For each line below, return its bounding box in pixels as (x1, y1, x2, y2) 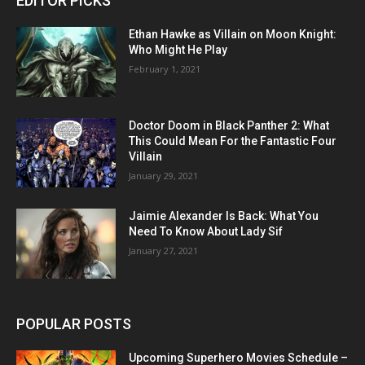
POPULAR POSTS (16, 315, 131, 333)
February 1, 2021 (129, 63, 201, 75)
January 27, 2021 (129, 244, 199, 257)
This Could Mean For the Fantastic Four (129, 134, 337, 147)
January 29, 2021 (129, 169, 199, 182)
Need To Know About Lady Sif (129, 225, 284, 239)
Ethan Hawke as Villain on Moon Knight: (129, 28, 337, 41)
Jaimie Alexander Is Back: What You (129, 209, 319, 223)
